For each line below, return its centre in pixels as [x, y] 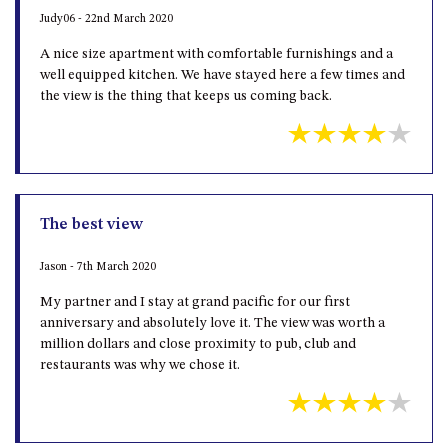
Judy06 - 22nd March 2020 [106, 18]
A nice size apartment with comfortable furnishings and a [216, 53]
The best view [91, 224]
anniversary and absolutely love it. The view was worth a [212, 322]
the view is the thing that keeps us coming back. [186, 95]
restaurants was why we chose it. [140, 364]
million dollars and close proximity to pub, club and [198, 343]
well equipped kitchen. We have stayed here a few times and [222, 74]
